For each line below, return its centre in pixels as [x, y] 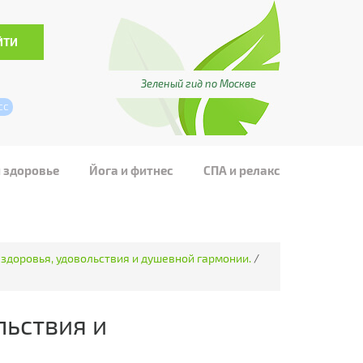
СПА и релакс [241, 170]
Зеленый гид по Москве [199, 83]
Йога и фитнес [132, 170]
